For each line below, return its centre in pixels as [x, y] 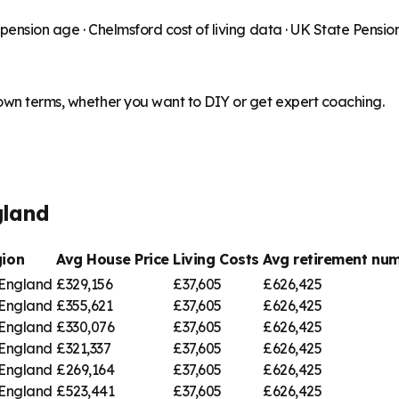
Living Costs [216, 259]
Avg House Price [113, 259]
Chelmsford [125, 29]
